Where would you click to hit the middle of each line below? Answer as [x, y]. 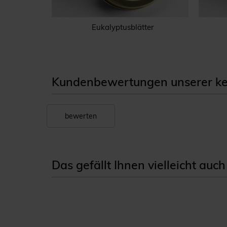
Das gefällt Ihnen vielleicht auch [139, 165]
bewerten [81, 116]
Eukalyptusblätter [123, 27]
